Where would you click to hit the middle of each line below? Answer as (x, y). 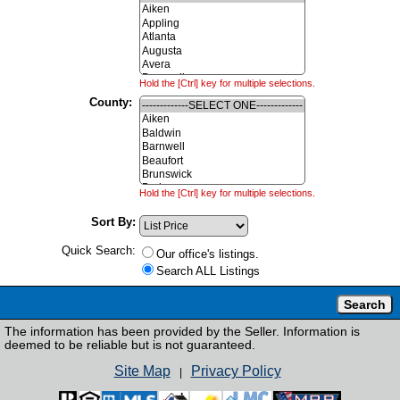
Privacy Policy (236, 371)
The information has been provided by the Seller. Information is (182, 332)
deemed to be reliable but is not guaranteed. (130, 345)
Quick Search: (99, 250)
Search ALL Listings (208, 271)
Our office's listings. (208, 254)
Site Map (142, 371)
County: (112, 102)
